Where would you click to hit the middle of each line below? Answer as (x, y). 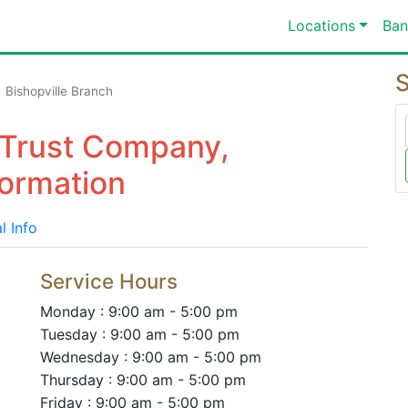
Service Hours (109, 281)
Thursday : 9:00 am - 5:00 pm (143, 380)
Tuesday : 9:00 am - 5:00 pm (140, 334)
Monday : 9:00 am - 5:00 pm (139, 311)
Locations (321, 25)
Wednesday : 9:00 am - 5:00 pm (151, 357)
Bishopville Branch (59, 91)
